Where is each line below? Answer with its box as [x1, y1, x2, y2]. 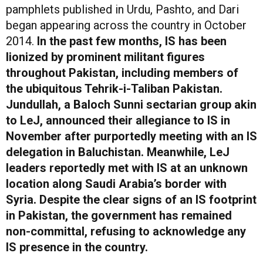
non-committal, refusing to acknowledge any [6, 224, 246, 238]
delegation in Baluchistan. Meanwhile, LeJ [6, 144, 230, 159]
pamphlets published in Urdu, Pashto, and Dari [6, 2, 239, 16]
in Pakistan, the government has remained [6, 208, 232, 222]
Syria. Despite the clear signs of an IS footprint [6, 192, 257, 207]
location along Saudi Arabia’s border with [6, 176, 227, 191]
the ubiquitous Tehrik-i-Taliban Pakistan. [6, 81, 222, 96]
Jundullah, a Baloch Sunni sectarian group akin [6, 97, 257, 112]
